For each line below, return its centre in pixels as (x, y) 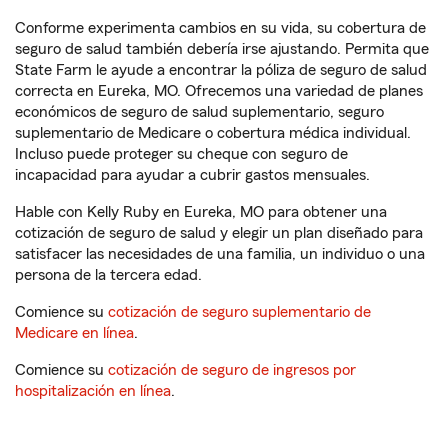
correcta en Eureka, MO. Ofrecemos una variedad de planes (219, 91)
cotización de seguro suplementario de (239, 312)
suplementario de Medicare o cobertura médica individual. (213, 133)
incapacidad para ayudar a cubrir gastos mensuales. (192, 175)
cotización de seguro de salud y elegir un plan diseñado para (219, 233)
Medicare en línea (74, 333)
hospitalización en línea (93, 391)
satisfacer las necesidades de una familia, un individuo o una (220, 254)
